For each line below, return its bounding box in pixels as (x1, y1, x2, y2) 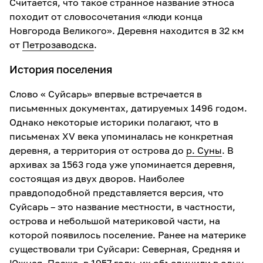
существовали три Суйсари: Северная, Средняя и (9, 243, 240, 255)
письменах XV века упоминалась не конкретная (9, 130, 233, 142)
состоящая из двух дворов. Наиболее (9, 173, 184, 184)
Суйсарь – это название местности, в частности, (9, 201, 235, 213)
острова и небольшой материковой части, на (9, 215, 220, 227)
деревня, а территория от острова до (9, 144, 186, 156)
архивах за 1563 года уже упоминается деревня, (9, 159, 235, 170)
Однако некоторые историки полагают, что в (9, 116, 218, 128)
